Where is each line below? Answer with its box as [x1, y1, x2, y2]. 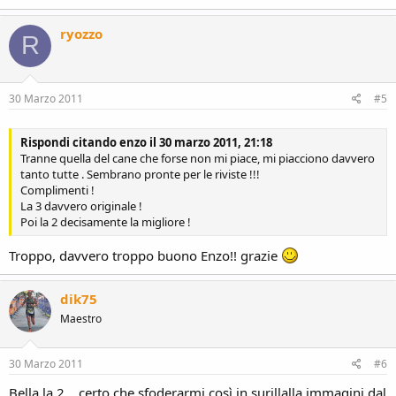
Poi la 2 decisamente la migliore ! [20, 214, 191, 231]
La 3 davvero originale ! [20, 198, 142, 215]
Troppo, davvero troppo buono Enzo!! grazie [9, 246, 281, 264]
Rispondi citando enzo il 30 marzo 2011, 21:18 [20, 134, 272, 151]
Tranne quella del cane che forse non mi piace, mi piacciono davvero [20, 150, 375, 167]
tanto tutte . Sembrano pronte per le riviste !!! [20, 166, 260, 183]
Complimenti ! [20, 182, 95, 199]
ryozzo [60, 24, 103, 42]
